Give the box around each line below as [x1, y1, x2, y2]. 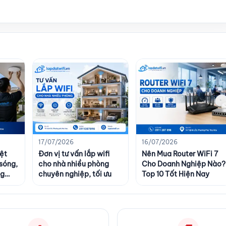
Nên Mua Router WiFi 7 [141, 149, 218, 158]
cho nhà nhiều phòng [38, 159, 109, 168]
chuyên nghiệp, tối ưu [38, 169, 111, 179]
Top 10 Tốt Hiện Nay [141, 169, 209, 179]
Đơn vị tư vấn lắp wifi [38, 149, 109, 158]
